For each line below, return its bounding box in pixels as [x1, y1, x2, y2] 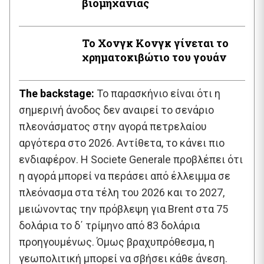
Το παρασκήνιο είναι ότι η [94, 87, 220, 100]
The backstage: [19, 87, 94, 100]
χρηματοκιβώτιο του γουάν [82, 49, 226, 64]
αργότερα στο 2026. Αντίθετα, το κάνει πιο [19, 136, 225, 149]
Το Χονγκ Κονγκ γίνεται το [82, 35, 229, 50]
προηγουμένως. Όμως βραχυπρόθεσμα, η [19, 235, 214, 248]
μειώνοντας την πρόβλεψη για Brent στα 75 [19, 202, 228, 215]
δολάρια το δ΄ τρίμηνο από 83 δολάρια [19, 219, 200, 232]
